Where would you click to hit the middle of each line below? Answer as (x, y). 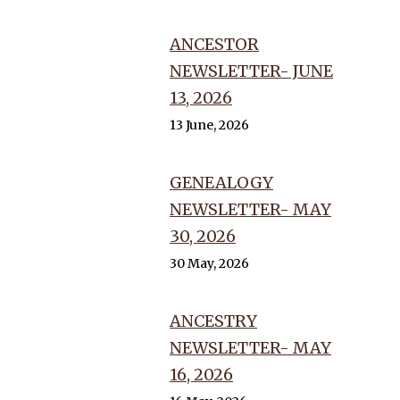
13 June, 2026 (209, 125)
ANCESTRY (213, 321)
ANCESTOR (214, 44)
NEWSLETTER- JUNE (251, 71)
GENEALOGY (221, 183)
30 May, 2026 (209, 263)
